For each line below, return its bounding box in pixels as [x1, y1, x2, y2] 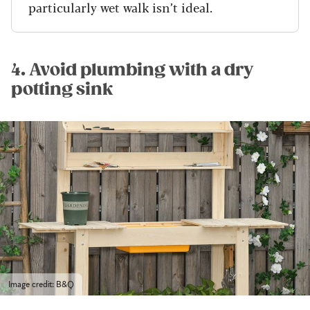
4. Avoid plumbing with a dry [11, 59, 253, 80]
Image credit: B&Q [8, 280, 74, 289]
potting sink [11, 78, 113, 100]
